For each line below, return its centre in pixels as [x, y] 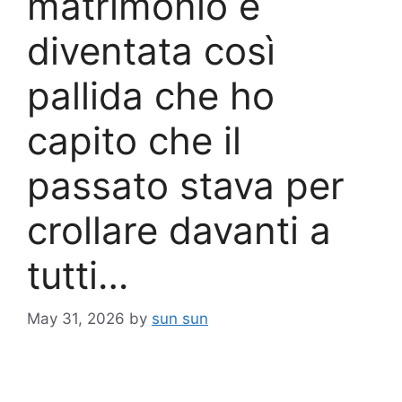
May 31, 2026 [76, 319]
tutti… [78, 275]
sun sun [180, 319]
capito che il [134, 140]
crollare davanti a [179, 230]
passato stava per [186, 185]
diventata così [151, 50]
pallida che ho [151, 95]
